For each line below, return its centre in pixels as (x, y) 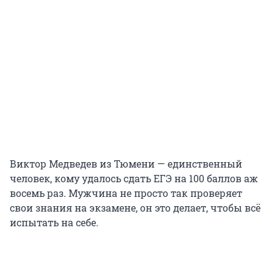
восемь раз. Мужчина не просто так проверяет (126, 193)
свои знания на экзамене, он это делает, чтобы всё (135, 208)
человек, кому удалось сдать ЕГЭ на (99, 179)
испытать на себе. (54, 223)
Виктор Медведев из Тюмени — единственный (126, 164)
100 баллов (215, 179)
